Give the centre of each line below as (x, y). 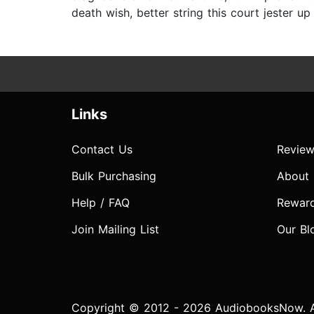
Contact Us (102, 150)
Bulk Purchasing (114, 176)
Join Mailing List (115, 230)
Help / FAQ (101, 203)
